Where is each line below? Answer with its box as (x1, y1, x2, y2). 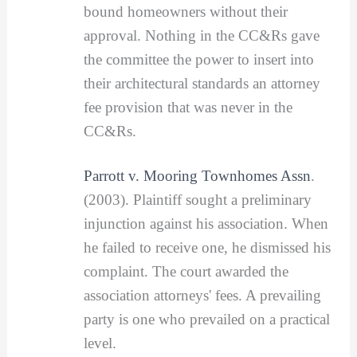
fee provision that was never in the (83, 99, 292, 116)
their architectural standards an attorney (83, 75, 320, 92)
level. (83, 334, 116, 351)
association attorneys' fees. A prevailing (83, 286, 321, 304)
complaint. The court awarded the (83, 262, 288, 280)
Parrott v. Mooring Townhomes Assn (83, 167, 311, 184)
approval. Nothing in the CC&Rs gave (83, 27, 320, 45)
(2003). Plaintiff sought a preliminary (83, 190, 312, 208)
